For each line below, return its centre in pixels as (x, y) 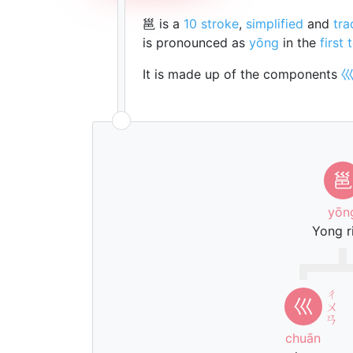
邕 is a (163, 24)
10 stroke (211, 24)
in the (299, 43)
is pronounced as (196, 43)
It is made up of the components (242, 74)
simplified (275, 24)
